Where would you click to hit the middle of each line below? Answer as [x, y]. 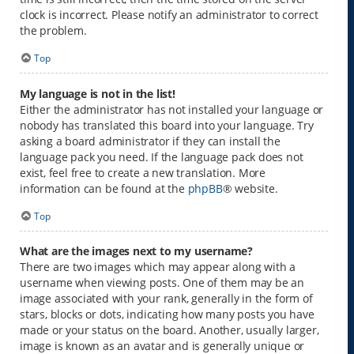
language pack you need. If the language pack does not [162, 156]
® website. [250, 188]
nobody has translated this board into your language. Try [167, 125]
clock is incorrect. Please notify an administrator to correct [169, 15]
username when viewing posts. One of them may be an [162, 283]
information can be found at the [104, 188]
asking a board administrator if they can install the [150, 141]
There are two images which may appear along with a [158, 267]
